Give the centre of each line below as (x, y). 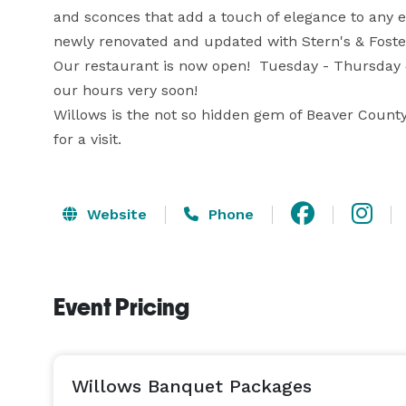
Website (115, 214)
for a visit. (87, 139)
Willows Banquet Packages (192, 386)
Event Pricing (121, 307)
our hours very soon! (126, 90)
